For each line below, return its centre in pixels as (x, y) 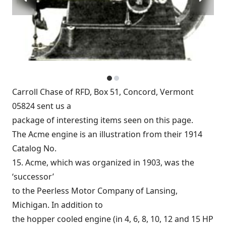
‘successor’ (33, 177)
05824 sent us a (42, 106)
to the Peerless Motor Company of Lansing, (95, 191)
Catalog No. (34, 148)
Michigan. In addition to (58, 205)
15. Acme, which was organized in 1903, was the (103, 162)
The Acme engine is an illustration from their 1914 (107, 134)
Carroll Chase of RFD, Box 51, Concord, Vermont (103, 92)
